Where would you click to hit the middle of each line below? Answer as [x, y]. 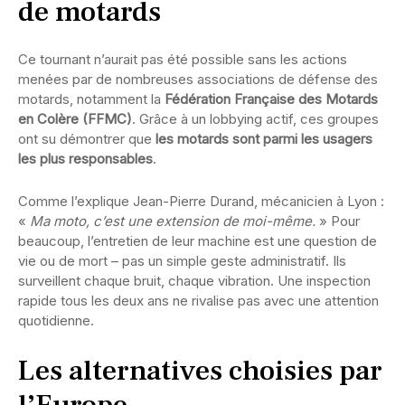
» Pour [338, 221]
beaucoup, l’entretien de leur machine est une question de [198, 241]
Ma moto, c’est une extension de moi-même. [173, 221]
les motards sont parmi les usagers [264, 139]
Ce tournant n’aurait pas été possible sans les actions [183, 60]
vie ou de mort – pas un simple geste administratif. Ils [182, 261]
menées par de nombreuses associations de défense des [198, 80]
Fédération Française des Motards [271, 99]
